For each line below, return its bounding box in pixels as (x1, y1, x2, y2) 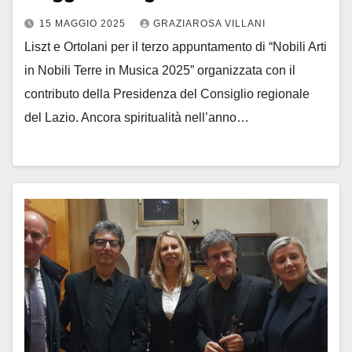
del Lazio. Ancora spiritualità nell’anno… (24, 111, 249, 125)
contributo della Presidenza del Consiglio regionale (24, 87, 310, 101)
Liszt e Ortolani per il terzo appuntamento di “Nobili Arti (24, 40, 327, 54)
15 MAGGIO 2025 (39, 18, 129, 30)
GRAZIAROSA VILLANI (153, 18, 266, 30)
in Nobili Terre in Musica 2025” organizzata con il (24, 64, 295, 78)
